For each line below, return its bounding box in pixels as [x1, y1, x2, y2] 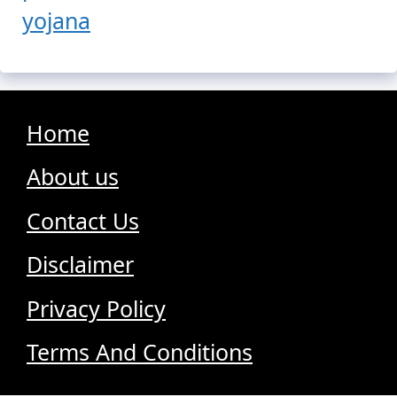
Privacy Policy [27, 292, 166, 323]
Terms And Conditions [27, 337, 253, 368]
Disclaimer [27, 249, 134, 280]
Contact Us [27, 205, 139, 236]
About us [27, 161, 119, 192]
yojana [22, 4, 90, 35]
